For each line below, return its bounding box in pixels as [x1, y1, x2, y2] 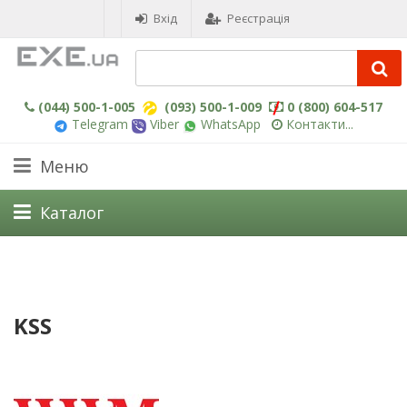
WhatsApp [197, 115, 261, 134]
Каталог [40, 201, 104, 223]
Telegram [68, 115, 128, 134]
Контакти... [286, 115, 353, 134]
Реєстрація [227, 10, 290, 26]
